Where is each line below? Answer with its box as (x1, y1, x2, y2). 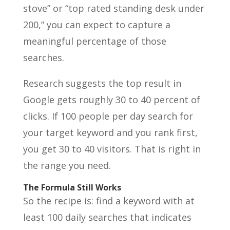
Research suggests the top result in (23, 77, 181, 89)
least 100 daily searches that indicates (23, 211, 191, 223)
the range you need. (23, 159, 111, 171)
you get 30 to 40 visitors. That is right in (23, 143, 201, 155)
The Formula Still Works (23, 182, 121, 193)
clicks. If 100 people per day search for (23, 110, 193, 122)
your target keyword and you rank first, (23, 126, 198, 139)
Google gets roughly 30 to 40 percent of (23, 93, 200, 106)
